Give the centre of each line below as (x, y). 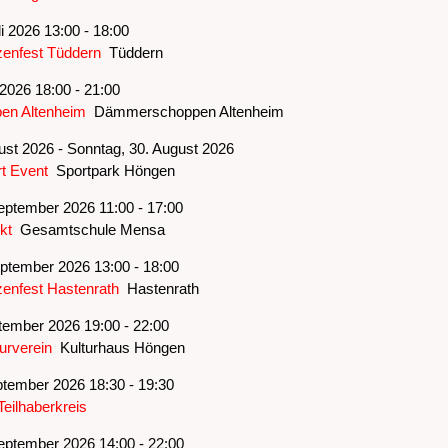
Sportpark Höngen (111, 170)
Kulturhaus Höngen (118, 347)
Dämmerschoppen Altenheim (184, 111)
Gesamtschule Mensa (88, 229)
